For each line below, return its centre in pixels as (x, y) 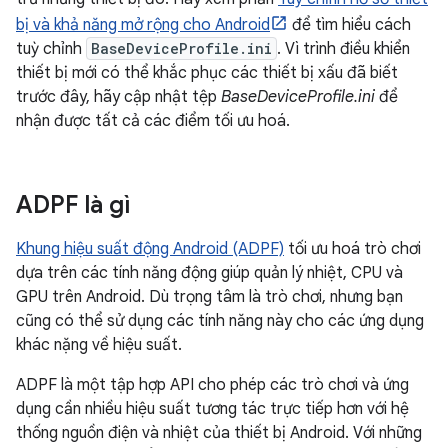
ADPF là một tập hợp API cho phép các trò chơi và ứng (212, 385)
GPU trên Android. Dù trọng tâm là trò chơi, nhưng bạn (209, 297)
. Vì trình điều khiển (343, 49)
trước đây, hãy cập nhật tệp (118, 97)
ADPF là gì (73, 205)
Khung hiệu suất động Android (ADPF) (150, 249)
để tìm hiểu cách (349, 25)
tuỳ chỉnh (51, 49)
